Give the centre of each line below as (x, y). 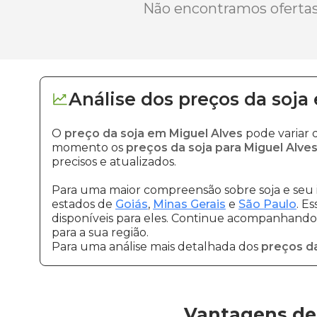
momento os (89, 148)
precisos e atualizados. (114, 162)
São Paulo (267, 204)
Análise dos (121, 99)
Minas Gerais (189, 204)
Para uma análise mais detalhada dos (156, 247)
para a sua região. (100, 232)
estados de (83, 204)
